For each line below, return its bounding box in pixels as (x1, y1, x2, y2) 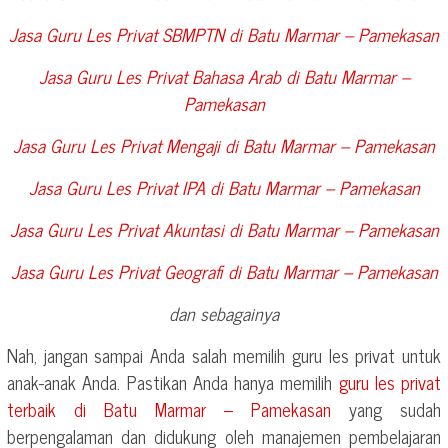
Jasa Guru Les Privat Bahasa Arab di (38, 61, 304, 91)
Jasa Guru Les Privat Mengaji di (13, 130, 243, 160)
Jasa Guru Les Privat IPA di (28, 172, 228, 202)
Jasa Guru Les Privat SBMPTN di (9, 19, 247, 49)
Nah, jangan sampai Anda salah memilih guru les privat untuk (7, 340, 441, 370)
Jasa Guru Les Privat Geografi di (10, 256, 246, 286)
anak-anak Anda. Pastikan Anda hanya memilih (7, 367, 339, 397)
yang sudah (331, 394, 441, 424)
